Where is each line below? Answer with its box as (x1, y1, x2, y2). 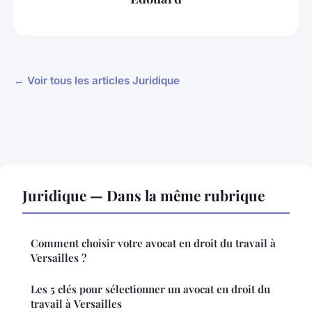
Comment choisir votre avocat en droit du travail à (31, 236, 276, 251)
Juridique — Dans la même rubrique (22, 185, 265, 205)
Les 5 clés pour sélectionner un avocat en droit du (31, 282, 270, 297)
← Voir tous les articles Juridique (14, 74, 180, 88)
